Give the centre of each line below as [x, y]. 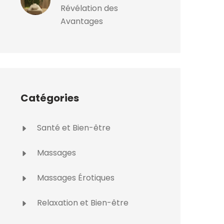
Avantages [82, 21]
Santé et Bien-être [73, 128]
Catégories [50, 98]
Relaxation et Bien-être [82, 203]
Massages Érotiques [75, 178]
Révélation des [89, 8]
